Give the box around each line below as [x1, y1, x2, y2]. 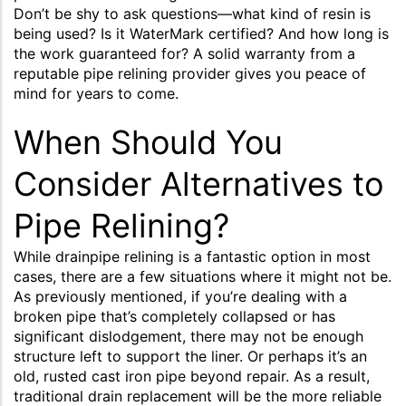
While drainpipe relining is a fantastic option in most [14, 246, 371, 266]
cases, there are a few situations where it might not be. [14, 266, 391, 285]
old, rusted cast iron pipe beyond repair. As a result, [14, 366, 370, 385]
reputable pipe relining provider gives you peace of [14, 63, 366, 82]
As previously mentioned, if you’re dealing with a [14, 286, 347, 305]
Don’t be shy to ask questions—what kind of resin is [14, 4, 371, 23]
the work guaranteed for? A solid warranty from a [14, 43, 355, 63]
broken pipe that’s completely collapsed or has [14, 306, 335, 325]
